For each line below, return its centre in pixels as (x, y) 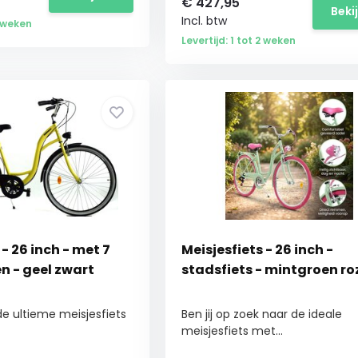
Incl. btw (204, 21)
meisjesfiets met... (232, 331)
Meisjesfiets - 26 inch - (257, 250)
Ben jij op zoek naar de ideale (261, 314)
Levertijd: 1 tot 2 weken (238, 40)
